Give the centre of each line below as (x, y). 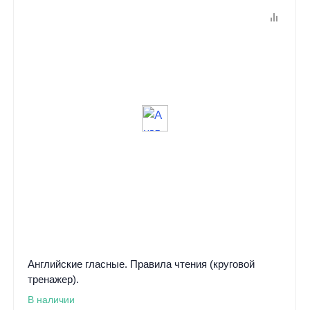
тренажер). (53, 280)
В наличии (51, 300)
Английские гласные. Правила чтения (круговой (141, 264)
